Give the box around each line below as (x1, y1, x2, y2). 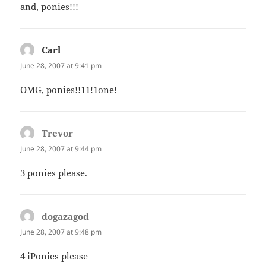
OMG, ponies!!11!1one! (20, 84, 118, 96)
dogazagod (42, 210, 90, 223)
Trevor (42, 127, 74, 140)
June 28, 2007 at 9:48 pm (20, 227, 102, 237)
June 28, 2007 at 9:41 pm (20, 60, 102, 71)
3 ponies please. (20, 167, 88, 179)
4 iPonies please (20, 250, 88, 262)
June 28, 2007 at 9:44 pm (20, 144, 102, 154)
